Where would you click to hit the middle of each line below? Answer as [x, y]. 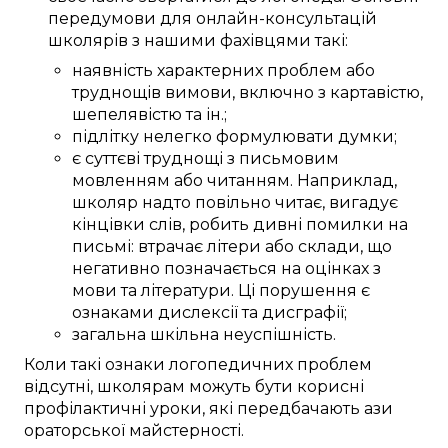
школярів [88, 41]
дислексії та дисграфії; [250, 313]
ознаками [113, 313]
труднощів [116, 93]
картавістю [375, 93]
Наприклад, [347, 181]
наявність [112, 71]
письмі [101, 247]
